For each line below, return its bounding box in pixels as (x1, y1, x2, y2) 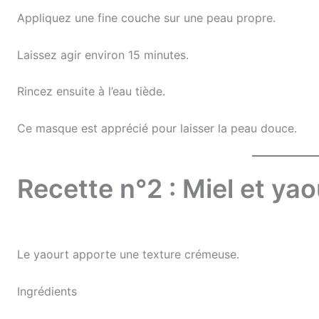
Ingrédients (17, 283, 77, 298)
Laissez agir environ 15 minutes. (17, 47, 189, 62)
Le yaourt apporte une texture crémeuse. (17, 247, 239, 262)
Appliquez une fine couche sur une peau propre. (17, 10, 276, 25)
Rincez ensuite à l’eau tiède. (17, 84, 165, 99)
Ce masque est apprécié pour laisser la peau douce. (17, 120, 297, 135)
